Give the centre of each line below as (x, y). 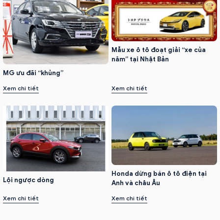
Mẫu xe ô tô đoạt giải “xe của (159, 50)
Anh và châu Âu (136, 183)
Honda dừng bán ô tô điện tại (159, 173)
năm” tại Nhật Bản (140, 59)
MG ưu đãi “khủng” (33, 73)
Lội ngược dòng (28, 180)
